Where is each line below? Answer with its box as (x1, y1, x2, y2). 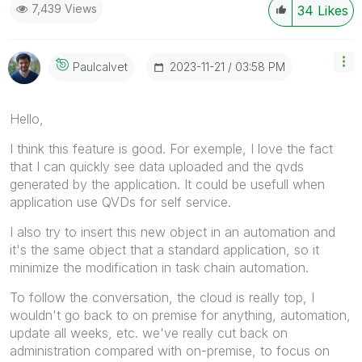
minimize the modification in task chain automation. (10, 259, 309, 276)
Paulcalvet (73, 60, 128, 74)
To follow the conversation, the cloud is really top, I (10, 288, 314, 305)
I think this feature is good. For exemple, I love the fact (10, 140, 333, 157)
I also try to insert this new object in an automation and (10, 223, 335, 240)
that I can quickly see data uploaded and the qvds (10, 158, 304, 175)
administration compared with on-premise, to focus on (10, 342, 330, 359)
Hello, (10, 110, 44, 127)
